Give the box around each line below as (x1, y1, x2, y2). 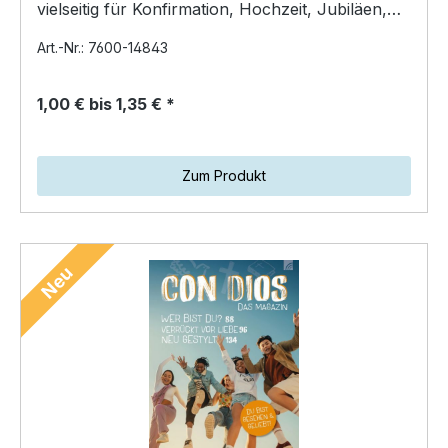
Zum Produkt (182, 166, 266, 184)
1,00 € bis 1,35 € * (37, 93, 175, 114)
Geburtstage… (37, 22, 144, 43)
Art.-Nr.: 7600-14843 (37, 38, 168, 56)
